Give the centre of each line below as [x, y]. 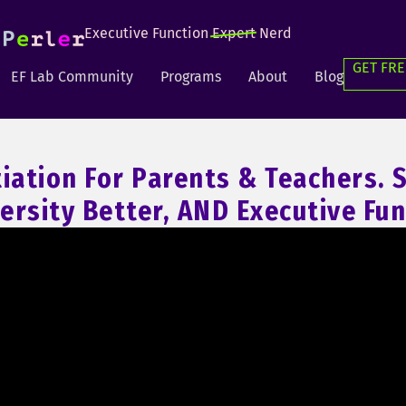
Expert [234, 33]
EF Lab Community [72, 77]
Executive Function [148, 33]
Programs [191, 77]
